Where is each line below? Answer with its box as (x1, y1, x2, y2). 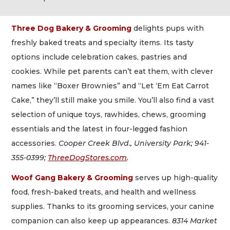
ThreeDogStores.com (48, 153, 127, 163)
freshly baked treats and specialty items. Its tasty (11, 38, 194, 48)
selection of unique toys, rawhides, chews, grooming (11, 110, 206, 120)
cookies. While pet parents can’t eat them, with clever (11, 67, 214, 76)
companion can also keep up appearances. (11, 216, 172, 225)
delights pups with (131, 24, 204, 33)
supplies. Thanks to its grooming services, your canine (11, 201, 215, 211)
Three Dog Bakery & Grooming (11, 24, 132, 33)
